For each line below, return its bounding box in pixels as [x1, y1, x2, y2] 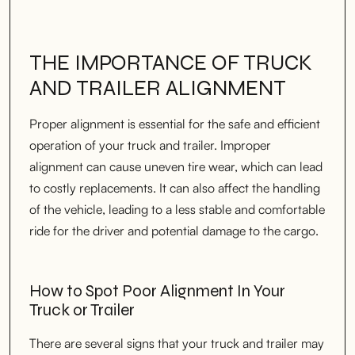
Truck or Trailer [29, 300, 135, 320]
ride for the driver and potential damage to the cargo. [29, 222, 319, 239]
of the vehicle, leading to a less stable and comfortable [29, 200, 325, 217]
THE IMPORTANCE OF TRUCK [29, 49, 312, 75]
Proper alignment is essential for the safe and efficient [29, 115, 320, 132]
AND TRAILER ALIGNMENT [29, 74, 286, 101]
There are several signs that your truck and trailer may [29, 334, 324, 351]
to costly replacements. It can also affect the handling [29, 179, 320, 196]
